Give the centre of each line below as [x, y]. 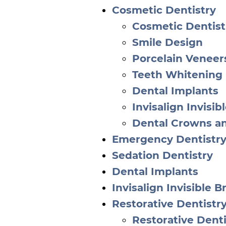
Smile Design [167, 42]
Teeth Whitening [177, 75]
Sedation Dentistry [162, 155]
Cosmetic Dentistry [164, 10]
